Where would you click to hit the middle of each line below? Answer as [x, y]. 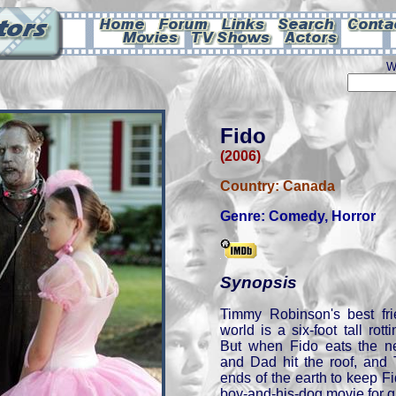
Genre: [244, 216]
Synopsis [259, 282]
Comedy [297, 216]
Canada [309, 186]
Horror [354, 216]
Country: [251, 186]
